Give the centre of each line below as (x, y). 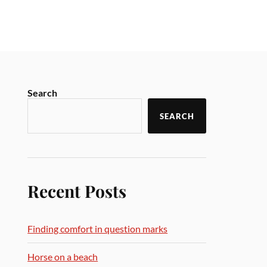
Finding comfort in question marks (98, 229)
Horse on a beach (63, 257)
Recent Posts (77, 191)
